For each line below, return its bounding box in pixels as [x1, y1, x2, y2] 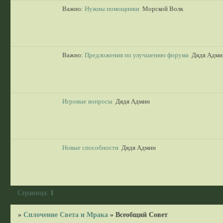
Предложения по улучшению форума [84, 52, 189, 59]
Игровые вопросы [62, 98, 112, 106]
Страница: [17, 188, 51, 197]
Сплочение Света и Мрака [23, 210, 109, 219]
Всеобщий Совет [115, 210, 168, 219]
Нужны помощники [84, 5, 139, 13]
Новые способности [62, 144, 118, 152]
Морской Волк [142, 5, 183, 13]
